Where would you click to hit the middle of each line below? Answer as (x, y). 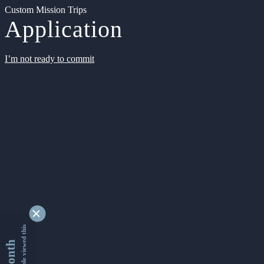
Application (64, 29)
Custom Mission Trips (46, 10)
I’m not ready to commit (49, 59)
